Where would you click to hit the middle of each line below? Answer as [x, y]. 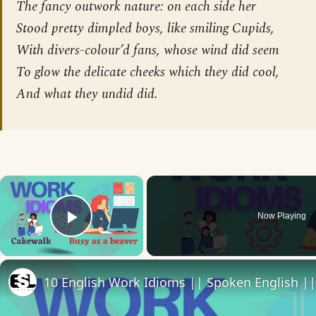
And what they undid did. [87, 95]
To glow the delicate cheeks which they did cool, [148, 73]
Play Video [122, 237]
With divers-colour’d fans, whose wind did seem [148, 51]
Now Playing [282, 216]
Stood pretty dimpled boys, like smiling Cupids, [145, 29]
